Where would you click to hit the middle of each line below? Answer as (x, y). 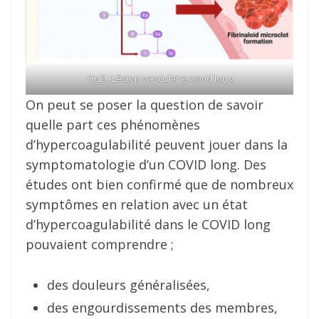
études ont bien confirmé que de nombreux (159, 185)
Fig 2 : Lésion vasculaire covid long (159, 79)
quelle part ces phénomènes (113, 125)
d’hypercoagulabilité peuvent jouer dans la (157, 145)
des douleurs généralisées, (129, 285)
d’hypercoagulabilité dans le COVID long (148, 225)
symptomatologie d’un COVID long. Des (146, 165)
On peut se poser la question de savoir (145, 105)
